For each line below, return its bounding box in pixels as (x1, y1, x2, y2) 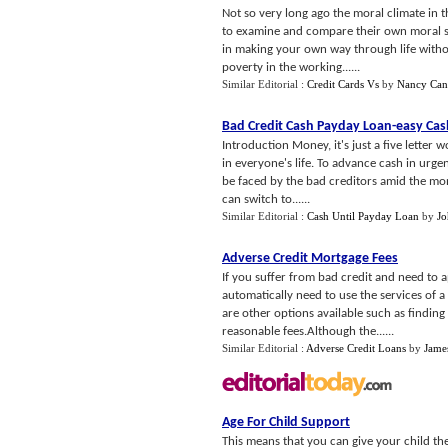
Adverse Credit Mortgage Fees (222, 251, 398, 266)
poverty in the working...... (222, 61, 360, 74)
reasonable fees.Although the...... (222, 325, 394, 338)
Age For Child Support (222, 415, 350, 430)
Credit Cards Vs (307, 78, 379, 90)
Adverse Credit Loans (306, 342, 406, 354)
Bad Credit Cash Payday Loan (222, 119, 392, 134)
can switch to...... (222, 193, 310, 206)
